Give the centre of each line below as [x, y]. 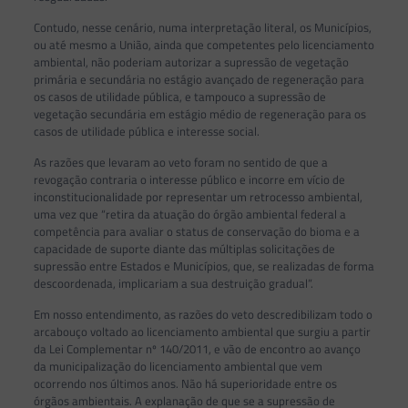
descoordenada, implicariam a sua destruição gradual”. [173, 284]
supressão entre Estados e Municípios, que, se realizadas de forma [204, 266]
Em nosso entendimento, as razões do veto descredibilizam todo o [203, 315]
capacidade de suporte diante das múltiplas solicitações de [184, 249]
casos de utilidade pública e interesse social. [146, 132]
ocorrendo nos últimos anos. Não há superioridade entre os [185, 384]
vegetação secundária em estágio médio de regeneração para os [199, 114]
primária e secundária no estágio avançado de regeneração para [199, 80]
